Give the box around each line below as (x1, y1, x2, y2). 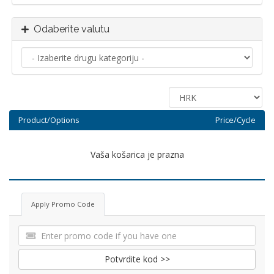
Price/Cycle (215, 115, 256, 125)
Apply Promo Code (31, 199, 95, 209)
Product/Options (18, 115, 80, 125)
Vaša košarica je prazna (90, 149, 184, 160)
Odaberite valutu (29, 23, 109, 35)
